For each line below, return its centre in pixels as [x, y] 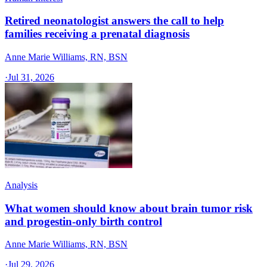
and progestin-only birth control [83, 221]
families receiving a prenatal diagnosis [97, 34]
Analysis [21, 185]
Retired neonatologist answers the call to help [114, 21]
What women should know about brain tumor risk [129, 208]
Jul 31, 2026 [31, 77]
